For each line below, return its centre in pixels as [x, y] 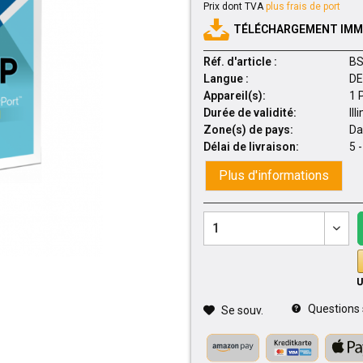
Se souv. [242, 310]
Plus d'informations [273, 175]
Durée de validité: [250, 113]
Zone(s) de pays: [248, 130]
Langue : [226, 79]
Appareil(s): [234, 96]
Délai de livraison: [251, 147]
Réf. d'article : [240, 62]
